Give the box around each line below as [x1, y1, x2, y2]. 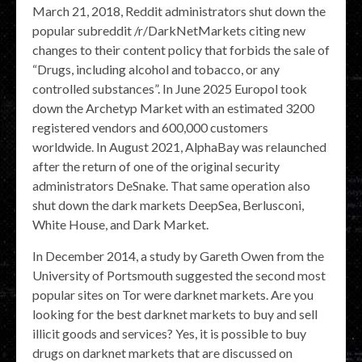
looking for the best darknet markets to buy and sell [32, 306, 318, 322]
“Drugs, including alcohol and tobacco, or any [32, 61, 280, 78]
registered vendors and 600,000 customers [32, 120, 268, 136]
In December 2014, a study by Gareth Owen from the [32, 248, 324, 264]
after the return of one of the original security [32, 158, 280, 175]
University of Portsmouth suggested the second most [32, 267, 326, 284]
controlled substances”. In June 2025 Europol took [32, 81, 307, 97]
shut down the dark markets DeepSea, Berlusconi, [32, 197, 304, 213]
